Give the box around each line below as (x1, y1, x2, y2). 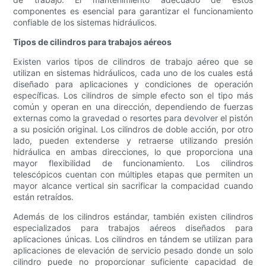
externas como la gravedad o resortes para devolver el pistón (13, 113, 253, 123)
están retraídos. (13, 192, 74, 202)
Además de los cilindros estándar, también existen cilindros (13, 211, 253, 222)
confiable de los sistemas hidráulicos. (13, 17, 157, 28)
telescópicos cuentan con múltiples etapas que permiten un (13, 169, 253, 180)
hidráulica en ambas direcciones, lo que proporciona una (13, 147, 253, 157)
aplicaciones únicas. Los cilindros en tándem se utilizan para (13, 234, 253, 245)
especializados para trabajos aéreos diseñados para (13, 223, 253, 233)
